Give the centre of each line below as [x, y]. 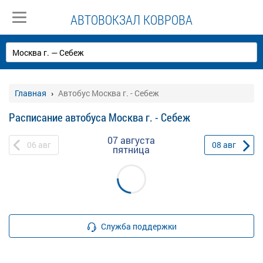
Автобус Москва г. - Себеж [109, 93]
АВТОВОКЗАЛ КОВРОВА [131, 20]
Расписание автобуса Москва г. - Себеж [100, 117]
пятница [131, 149]
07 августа [131, 140]
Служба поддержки [139, 226]
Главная [31, 93]
